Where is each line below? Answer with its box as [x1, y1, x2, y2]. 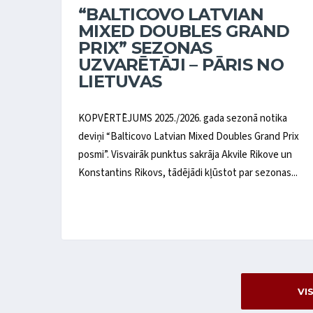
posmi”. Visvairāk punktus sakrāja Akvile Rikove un [78, 147, 292, 162]
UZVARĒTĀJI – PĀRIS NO [78, 54, 284, 75]
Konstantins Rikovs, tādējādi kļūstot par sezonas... [78, 165, 298, 180]
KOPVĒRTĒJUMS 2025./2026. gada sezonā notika [78, 110, 287, 126]
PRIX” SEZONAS [78, 38, 212, 59]
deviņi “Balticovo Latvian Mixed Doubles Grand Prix [78, 129, 299, 144]
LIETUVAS [78, 71, 162, 92]
